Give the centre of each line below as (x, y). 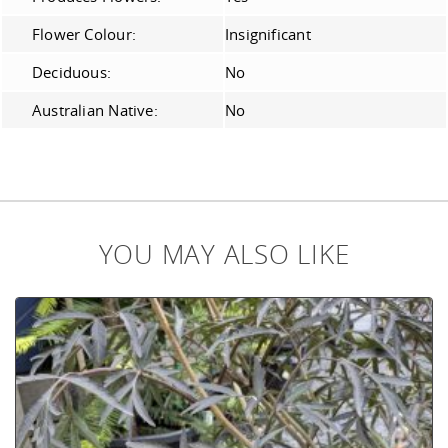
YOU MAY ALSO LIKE (224, 254)
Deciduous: (72, 72)
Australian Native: (95, 110)
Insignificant (268, 34)
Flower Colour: (84, 34)
